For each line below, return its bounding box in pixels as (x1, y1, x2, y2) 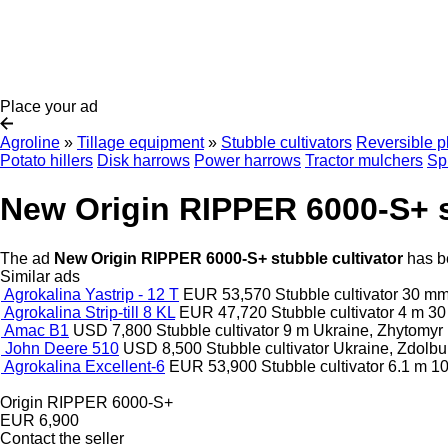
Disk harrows (97, 152, 190, 169)
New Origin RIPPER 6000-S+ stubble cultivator (54, 249, 403, 267)
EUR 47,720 (179, 303, 267, 321)
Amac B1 (4, 321, 69, 339)
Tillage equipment (77, 134, 204, 151)
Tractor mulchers (305, 152, 423, 169)
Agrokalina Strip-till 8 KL (4, 303, 175, 321)
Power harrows (194, 152, 301, 169)
